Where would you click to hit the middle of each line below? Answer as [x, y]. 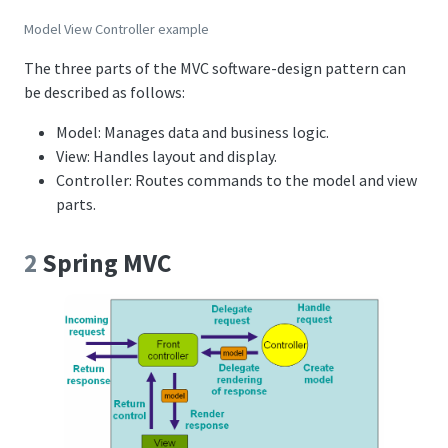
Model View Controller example [116, 29]
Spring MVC [104, 263]
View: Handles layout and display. [166, 156]
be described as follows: [104, 92]
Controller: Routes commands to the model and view [236, 180]
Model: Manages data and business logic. [192, 132]
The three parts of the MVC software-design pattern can [215, 68]
